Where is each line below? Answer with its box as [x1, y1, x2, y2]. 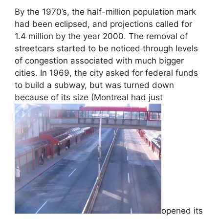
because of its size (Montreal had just [15, 92, 165, 103]
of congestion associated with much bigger [15, 56, 184, 66]
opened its [161, 206, 203, 216]
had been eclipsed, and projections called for [15, 19, 192, 29]
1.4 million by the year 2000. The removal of [15, 31, 188, 42]
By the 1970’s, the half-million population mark [15, 7, 196, 17]
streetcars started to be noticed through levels [15, 44, 198, 54]
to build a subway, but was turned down [15, 80, 174, 90]
